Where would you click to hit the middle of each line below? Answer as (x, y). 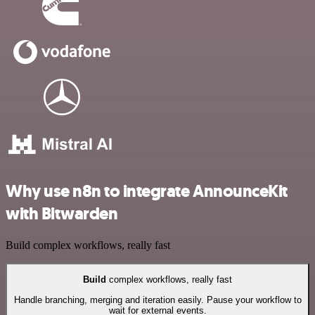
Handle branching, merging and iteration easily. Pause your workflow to (157, 300)
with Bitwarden (62, 214)
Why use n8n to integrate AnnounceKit (147, 192)
